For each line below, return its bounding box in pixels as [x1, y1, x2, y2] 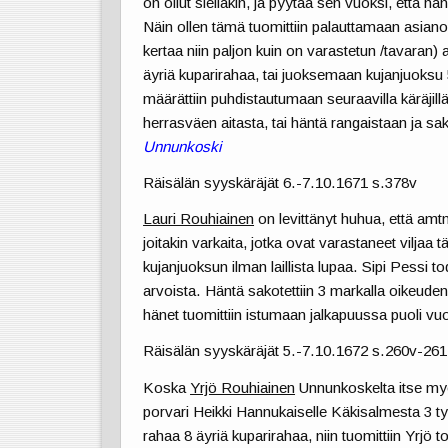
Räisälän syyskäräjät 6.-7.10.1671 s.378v [143, 174, 418, 192]
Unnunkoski [143, 138, 222, 156]
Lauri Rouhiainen [143, 210, 255, 228]
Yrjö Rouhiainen [190, 378, 296, 396]
